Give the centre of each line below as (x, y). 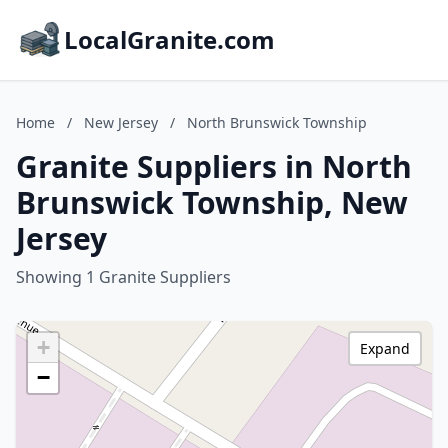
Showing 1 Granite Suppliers (123, 277)
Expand (385, 348)
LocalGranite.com (169, 39)
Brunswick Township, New (212, 202)
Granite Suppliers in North (214, 166)
